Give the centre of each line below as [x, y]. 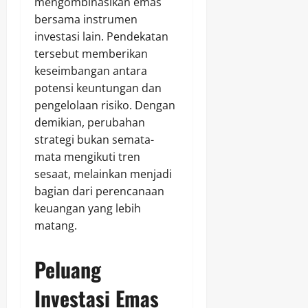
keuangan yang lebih [88, 209]
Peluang [68, 269]
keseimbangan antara [91, 71]
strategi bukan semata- [94, 140]
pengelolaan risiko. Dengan [105, 106]
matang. [56, 226]
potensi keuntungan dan [98, 88]
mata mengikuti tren [87, 157]
